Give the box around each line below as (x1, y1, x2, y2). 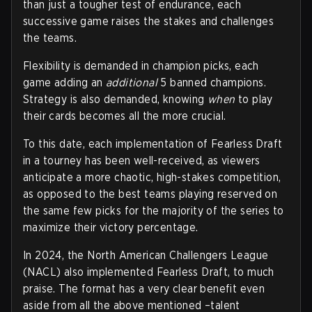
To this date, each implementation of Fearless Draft (23, 136, 283, 150)
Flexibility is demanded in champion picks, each (23, 58, 259, 72)
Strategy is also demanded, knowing (23, 92, 208, 106)
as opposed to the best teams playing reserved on (23, 187, 278, 201)
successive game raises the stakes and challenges (23, 14, 274, 28)
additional (106, 75, 158, 89)
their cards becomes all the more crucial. (23, 109, 226, 123)
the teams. (23, 31, 77, 45)
